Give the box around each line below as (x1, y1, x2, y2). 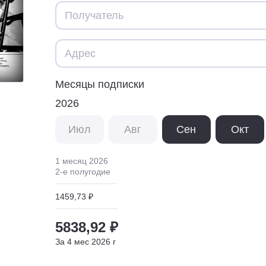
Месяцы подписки (55, 78, 144, 90)
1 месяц (55, 156, 87, 166)
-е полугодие (60, 166, 110, 176)
